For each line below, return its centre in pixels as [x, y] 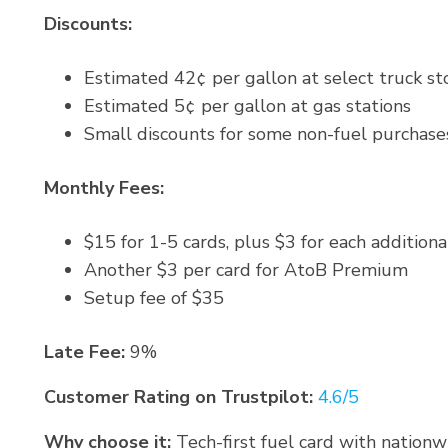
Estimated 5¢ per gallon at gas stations [247, 106]
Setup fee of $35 [154, 298]
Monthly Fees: [104, 188]
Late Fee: [84, 352]
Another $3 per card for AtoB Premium [246, 270]
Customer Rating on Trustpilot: [178, 397]
